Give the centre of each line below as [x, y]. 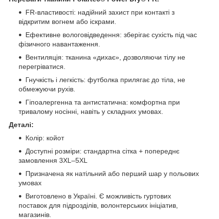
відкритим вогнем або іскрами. [67, 21]
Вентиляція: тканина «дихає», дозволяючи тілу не [105, 57]
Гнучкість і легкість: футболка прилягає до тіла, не [105, 79]
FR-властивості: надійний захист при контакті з [100, 12]
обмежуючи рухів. [47, 89]
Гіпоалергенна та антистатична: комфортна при [103, 102]
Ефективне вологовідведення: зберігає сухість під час [111, 34]
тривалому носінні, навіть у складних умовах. [91, 111]
